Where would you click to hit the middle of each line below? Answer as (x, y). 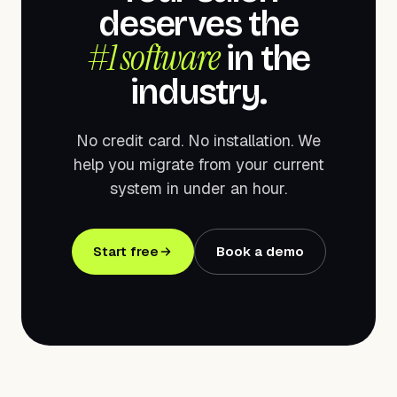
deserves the (198, 24)
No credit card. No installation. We (198, 140)
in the (265, 58)
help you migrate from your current (198, 164)
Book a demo (260, 251)
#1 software (153, 58)
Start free (125, 251)
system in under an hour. (198, 188)
